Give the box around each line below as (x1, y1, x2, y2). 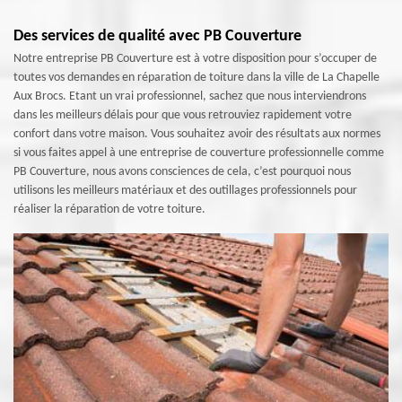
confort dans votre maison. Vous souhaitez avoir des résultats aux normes (13, 127, 380, 141)
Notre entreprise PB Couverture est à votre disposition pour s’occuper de (13, 52, 377, 66)
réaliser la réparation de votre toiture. (13, 203, 205, 216)
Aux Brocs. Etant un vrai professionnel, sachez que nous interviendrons (13, 90, 366, 103)
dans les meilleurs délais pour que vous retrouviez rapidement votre (13, 109, 352, 122)
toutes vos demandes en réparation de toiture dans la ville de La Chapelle (13, 71, 380, 84)
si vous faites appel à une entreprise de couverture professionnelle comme (13, 146, 384, 160)
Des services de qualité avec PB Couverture (13, 28, 301, 45)
